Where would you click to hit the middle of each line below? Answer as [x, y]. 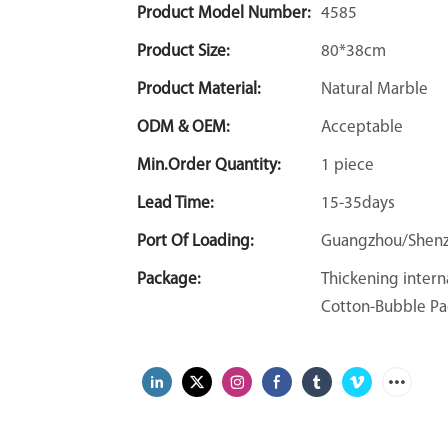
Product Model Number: [224, 13]
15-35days [358, 203]
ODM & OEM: [183, 127]
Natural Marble [374, 89]
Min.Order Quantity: [209, 165]
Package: [169, 279]
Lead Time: [175, 203]
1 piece [347, 165]
